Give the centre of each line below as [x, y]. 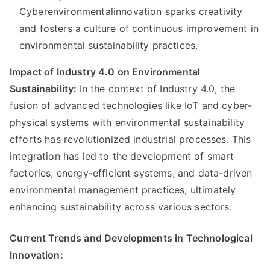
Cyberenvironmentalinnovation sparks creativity [131, 11]
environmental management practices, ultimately [123, 190]
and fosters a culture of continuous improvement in [139, 28]
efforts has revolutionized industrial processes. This [130, 139]
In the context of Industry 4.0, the [157, 89]
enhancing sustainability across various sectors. [121, 207]
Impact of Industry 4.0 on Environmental [105, 72]
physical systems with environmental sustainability [127, 122]
